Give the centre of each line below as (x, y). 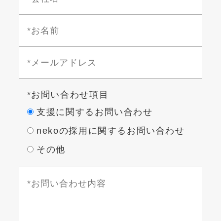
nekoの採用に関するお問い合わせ (111, 131)
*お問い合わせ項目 (68, 95)
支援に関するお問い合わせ (95, 112)
